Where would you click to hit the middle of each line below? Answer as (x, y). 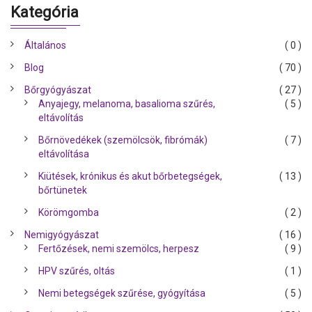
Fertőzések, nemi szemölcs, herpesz (119, 248)
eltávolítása (64, 154)
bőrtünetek (63, 190)
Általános (45, 45)
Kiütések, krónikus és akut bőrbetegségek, (130, 176)
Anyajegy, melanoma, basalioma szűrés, (127, 103)
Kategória (45, 12)
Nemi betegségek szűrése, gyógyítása (122, 293)
